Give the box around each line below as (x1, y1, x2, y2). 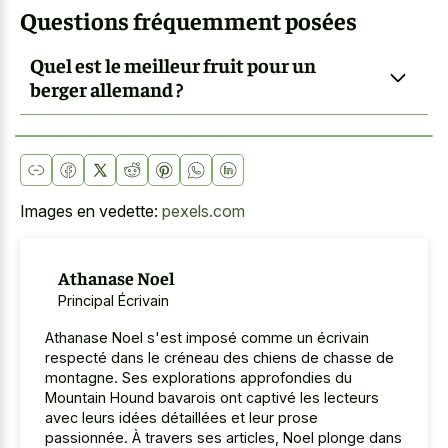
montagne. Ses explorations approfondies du (45, 368, 352, 386)
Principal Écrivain (57, 291, 169, 309)
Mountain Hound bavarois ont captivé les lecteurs (45, 388, 379, 406)
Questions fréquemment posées (20, 4, 357, 35)
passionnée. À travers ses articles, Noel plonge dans (45, 428, 402, 446)
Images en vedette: (20, 200, 162, 221)
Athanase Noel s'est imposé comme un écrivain (45, 328, 369, 346)
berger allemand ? (30, 76, 183, 102)
